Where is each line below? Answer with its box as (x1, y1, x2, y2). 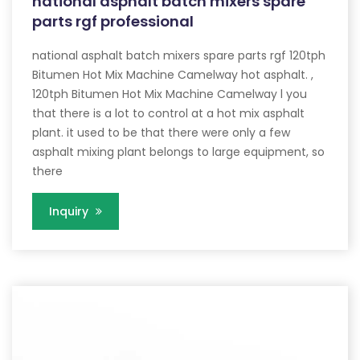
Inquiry (49, 203, 92, 220)
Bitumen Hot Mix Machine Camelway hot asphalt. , (32, 67, 313, 84)
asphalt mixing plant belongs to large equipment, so (32, 144, 325, 161)
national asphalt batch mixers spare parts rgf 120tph (32, 47, 325, 64)
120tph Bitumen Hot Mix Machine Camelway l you (32, 86, 307, 103)
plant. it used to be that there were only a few (32, 125, 290, 141)
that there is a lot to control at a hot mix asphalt (32, 105, 305, 122)
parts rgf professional (32, 11, 194, 32)
